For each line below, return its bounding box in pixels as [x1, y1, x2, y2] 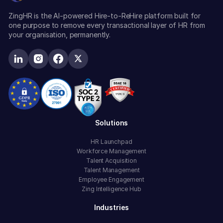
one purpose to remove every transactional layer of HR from [8, 21, 206, 30]
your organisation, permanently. [8, 30, 111, 39]
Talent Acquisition [86, 157, 137, 165]
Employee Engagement [79, 176, 144, 184]
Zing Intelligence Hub [82, 185, 141, 193]
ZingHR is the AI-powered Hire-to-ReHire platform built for [8, 11, 201, 20]
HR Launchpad [91, 138, 132, 146]
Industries [94, 203, 129, 212]
